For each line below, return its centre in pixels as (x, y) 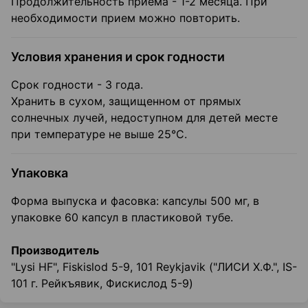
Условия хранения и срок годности (118, 57)
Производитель (55, 251)
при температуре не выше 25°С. (99, 134)
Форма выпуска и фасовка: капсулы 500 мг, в (135, 201)
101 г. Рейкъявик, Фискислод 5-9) (102, 284)
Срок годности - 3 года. (77, 85)
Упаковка (40, 173)
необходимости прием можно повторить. (125, 18)
